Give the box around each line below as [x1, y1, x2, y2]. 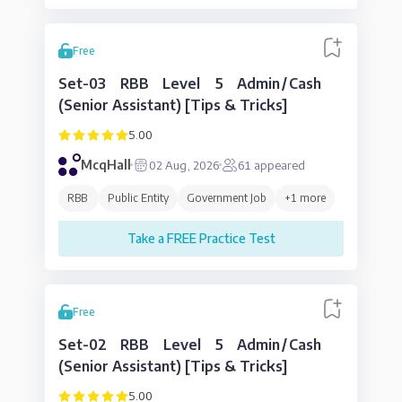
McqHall [81, 157, 131, 172]
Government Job [187, 191, 267, 205]
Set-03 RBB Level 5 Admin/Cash [58, 74, 321, 92]
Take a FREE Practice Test [127, 231, 275, 246]
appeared [250, 157, 305, 172]
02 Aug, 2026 [148, 157, 219, 172]
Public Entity [108, 191, 169, 205]
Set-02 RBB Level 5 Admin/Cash [58, 336, 321, 354]
